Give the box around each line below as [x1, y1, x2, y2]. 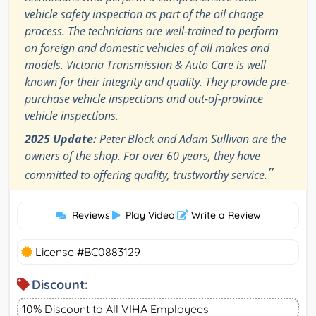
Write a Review [188, 209, 261, 222]
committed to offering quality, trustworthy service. [25, 167, 267, 183]
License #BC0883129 [32, 245, 140, 260]
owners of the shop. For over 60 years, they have [25, 148, 260, 164]
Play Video [125, 209, 175, 222]
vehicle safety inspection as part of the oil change [25, 6, 264, 23]
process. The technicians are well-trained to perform [25, 23, 279, 39]
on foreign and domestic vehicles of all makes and [25, 40, 269, 56]
